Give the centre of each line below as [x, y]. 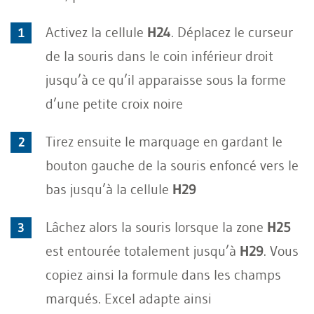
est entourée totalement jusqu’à [143, 251]
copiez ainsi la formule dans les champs [163, 274]
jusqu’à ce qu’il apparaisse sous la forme [166, 80]
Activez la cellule [96, 32]
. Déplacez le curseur [232, 32]
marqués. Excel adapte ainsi [129, 298]
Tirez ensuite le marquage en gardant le [164, 141]
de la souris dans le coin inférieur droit [159, 56]
